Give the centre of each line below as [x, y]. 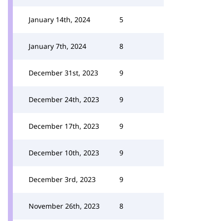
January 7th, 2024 [57, 46]
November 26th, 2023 [64, 206]
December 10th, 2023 [64, 153]
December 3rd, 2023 [62, 179]
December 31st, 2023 [63, 73]
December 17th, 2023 [64, 126]
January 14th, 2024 [59, 19]
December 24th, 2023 [64, 99]
